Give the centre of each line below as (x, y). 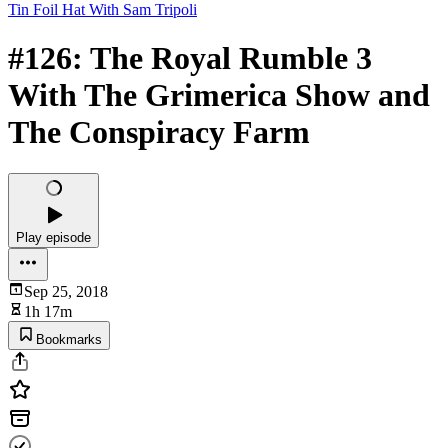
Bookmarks (69, 339)
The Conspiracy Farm (159, 132)
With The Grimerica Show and (219, 95)
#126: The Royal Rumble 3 (190, 58)
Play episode (53, 237)
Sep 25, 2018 (66, 291)
